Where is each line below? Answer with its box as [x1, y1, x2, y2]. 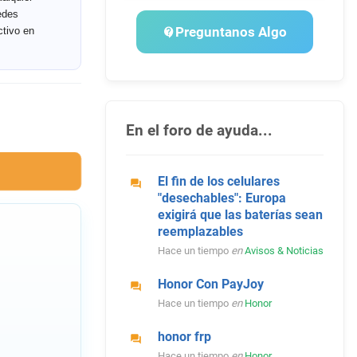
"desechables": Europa [157, 190, 286, 206]
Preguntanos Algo [175, 24, 288, 41]
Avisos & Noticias [244, 245, 324, 257]
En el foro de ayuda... [125, 121, 273, 140]
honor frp [157, 329, 211, 345]
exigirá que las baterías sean [157, 207, 323, 223]
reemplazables [157, 224, 243, 240]
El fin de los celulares [157, 174, 280, 190]
